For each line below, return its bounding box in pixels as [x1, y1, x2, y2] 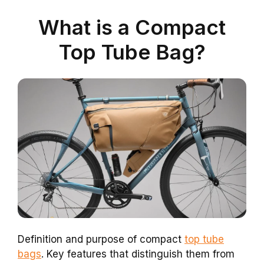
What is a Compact [38, 14, 226, 39]
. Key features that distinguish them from [41, 247, 235, 260]
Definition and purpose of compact [18, 233, 184, 245]
